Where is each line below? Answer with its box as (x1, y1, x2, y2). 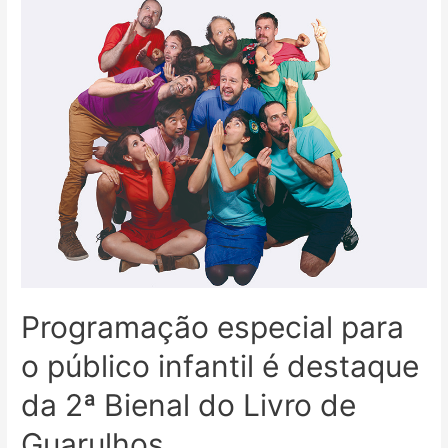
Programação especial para (21, 309, 405, 346)
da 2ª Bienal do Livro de (21, 387, 357, 424)
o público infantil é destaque (21, 348, 420, 385)
